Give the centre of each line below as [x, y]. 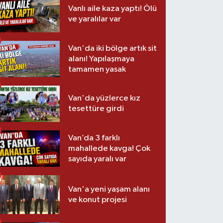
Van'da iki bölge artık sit [113, 48]
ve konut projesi [98, 200]
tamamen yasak [97, 69]
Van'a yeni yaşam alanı [109, 189]
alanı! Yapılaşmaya [102, 59]
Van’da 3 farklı [94, 138]
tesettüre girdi [96, 109]
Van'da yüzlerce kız [105, 99]
